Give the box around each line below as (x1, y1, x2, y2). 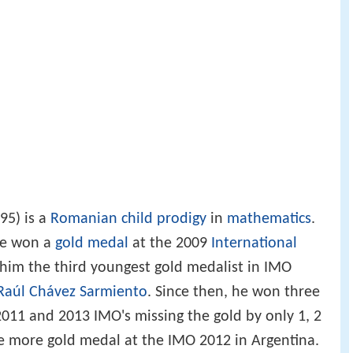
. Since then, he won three (147, 284, 320, 300)
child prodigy (121, 210, 206, 227)
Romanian (50, 210, 117, 227)
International (211, 235, 297, 251)
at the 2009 (128, 235, 211, 251)
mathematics (227, 210, 311, 227)
